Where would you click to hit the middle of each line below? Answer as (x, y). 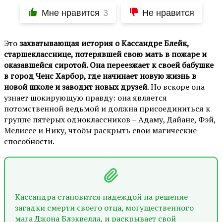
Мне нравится (70, 13)
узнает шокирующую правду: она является (85, 97)
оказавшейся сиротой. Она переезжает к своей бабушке (109, 65)
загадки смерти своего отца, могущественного (104, 207)
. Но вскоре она (176, 86)
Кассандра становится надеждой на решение (101, 196)
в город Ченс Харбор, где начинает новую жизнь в (100, 76)
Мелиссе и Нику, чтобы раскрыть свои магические (100, 130)
